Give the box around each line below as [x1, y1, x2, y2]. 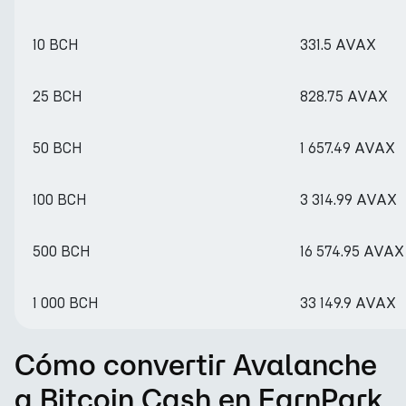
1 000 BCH [33, 295, 99, 312]
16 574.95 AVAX [300, 243, 404, 260]
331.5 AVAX [300, 36, 376, 53]
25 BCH [33, 88, 82, 105]
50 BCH [33, 140, 82, 157]
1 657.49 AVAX [300, 140, 395, 157]
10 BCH [33, 36, 79, 53]
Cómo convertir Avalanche [14, 348, 377, 381]
